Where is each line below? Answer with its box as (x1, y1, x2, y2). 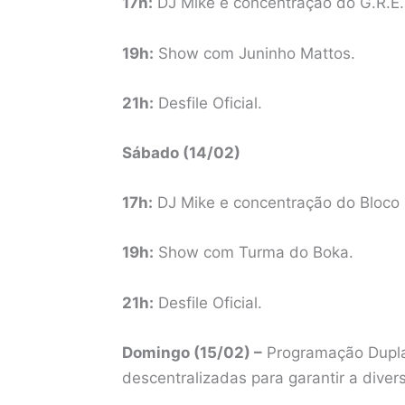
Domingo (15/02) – (121, 343, 262, 362)
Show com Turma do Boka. (153, 243, 353, 262)
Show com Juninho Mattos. (153, 43, 355, 62)
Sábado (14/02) (121, 143, 240, 162)
